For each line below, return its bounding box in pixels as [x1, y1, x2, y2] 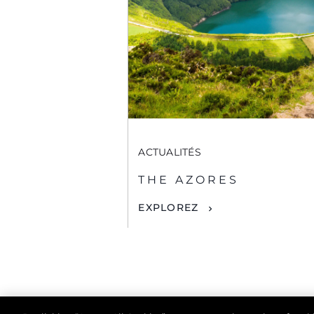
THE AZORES [138, 173, 240, 187]
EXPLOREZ [138, 201, 199, 214]
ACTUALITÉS [138, 146, 201, 159]
